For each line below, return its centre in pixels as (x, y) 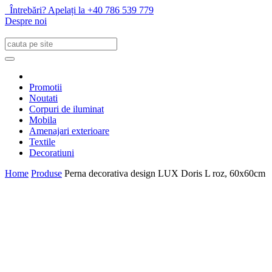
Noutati (43, 98)
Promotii (46, 87)
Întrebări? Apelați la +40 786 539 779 (79, 10)
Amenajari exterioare (69, 131)
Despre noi (26, 21)
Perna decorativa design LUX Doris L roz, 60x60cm (165, 173)
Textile (42, 142)
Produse (46, 173)
